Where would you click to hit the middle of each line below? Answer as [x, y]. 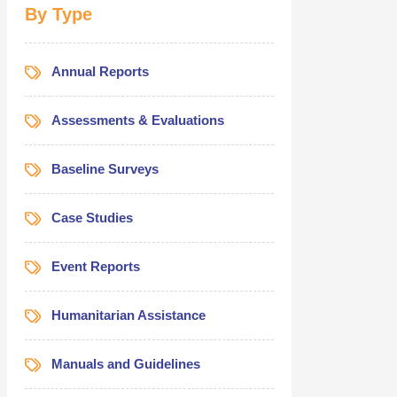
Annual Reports [100, 71]
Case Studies [92, 217]
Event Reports [95, 266]
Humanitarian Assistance [128, 315]
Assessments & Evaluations [137, 120]
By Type [58, 14]
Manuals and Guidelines [125, 363]
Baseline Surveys [105, 168]
